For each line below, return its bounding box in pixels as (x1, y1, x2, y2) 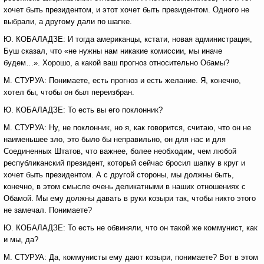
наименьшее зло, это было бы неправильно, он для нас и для (4, 135, 226, 144)
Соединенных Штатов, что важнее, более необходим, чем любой (4, 147, 236, 156)
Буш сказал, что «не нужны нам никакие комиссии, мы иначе (4, 47, 222, 55)
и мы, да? (4, 235, 38, 244)
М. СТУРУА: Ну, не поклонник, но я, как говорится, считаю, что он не (4, 123, 251, 132)
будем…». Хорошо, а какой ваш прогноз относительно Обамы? (4, 58, 229, 67)
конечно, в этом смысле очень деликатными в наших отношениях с (4, 182, 246, 191)
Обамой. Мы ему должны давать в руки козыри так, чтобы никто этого (4, 194, 256, 203)
